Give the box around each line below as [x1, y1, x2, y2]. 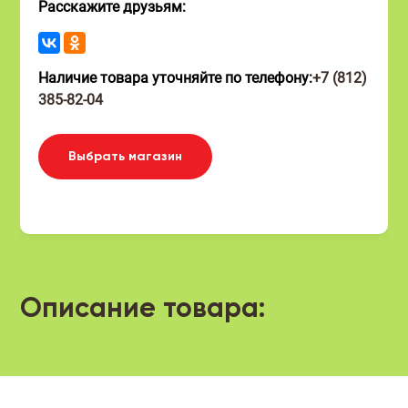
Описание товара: [20, 295, 266, 323]
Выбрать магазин [68, 149, 183, 163]
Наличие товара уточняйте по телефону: [38, 68, 313, 87]
